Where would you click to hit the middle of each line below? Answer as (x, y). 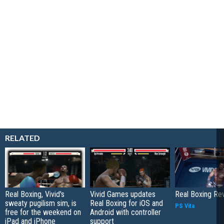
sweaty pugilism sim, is (41, 203)
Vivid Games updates (123, 194)
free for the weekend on (43, 212)
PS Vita (185, 205)
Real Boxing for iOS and (126, 203)
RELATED (22, 137)
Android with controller (125, 212)
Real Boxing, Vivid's (35, 194)
